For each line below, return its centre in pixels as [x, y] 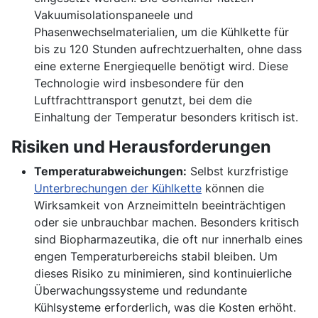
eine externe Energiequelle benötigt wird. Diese [161, 66]
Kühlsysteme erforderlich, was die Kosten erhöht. [165, 308]
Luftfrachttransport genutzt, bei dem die [143, 100]
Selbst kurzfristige [237, 171]
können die [233, 188]
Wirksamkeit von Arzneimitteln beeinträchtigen [160, 205]
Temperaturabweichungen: [110, 171]
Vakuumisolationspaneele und [114, 15]
